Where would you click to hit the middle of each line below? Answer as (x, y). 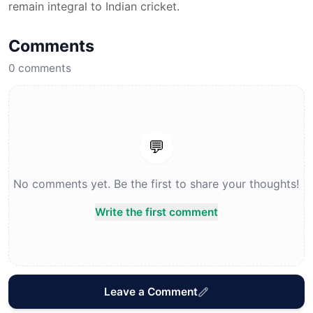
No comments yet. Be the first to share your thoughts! (156, 184)
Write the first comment (156, 212)
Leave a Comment (151, 292)
